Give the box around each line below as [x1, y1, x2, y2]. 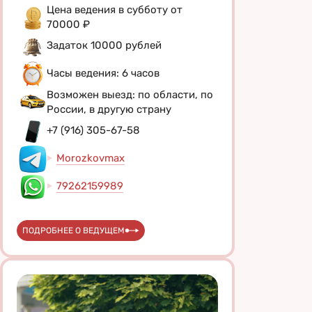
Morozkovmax [56, 152, 125, 165]
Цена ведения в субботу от [47, 3, 182, 16]
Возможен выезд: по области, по [47, 88, 213, 101]
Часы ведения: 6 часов [47, 67, 159, 80]
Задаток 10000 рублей [47, 39, 162, 52]
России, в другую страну [47, 102, 171, 116]
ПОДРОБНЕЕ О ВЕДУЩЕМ [22, 225, 125, 235]
